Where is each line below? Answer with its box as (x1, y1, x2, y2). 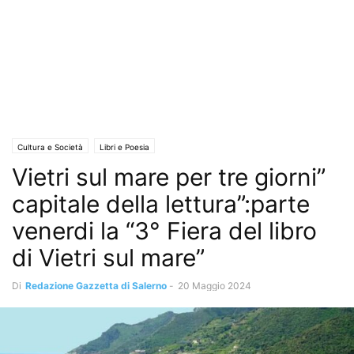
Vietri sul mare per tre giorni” (12, 163, 326, 191)
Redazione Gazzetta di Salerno (25, 280, 167, 292)
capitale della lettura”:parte (12, 190, 310, 218)
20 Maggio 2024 (178, 280, 251, 292)
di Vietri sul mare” (12, 243, 205, 272)
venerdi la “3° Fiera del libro (12, 217, 317, 245)
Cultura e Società (17, 142, 83, 152)
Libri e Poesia (100, 142, 149, 152)
